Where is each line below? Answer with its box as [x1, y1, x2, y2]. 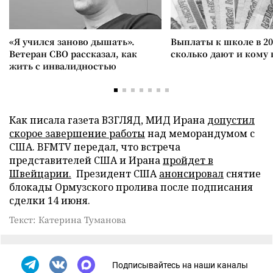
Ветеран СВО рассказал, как [9, 48, 137, 60]
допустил [207, 113, 255, 127]
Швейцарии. [9, 167, 71, 180]
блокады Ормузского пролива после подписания [9, 180, 253, 194]
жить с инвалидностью [9, 60, 116, 72]
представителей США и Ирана [9, 154, 163, 167]
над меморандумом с [145, 127, 255, 140]
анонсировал [159, 167, 224, 180]
